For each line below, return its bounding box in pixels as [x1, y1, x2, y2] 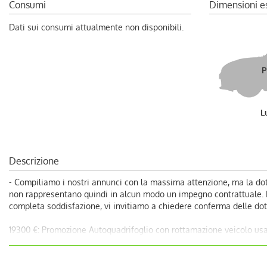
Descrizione [9, 155, 59, 167]
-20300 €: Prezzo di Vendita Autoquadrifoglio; [9, 249, 182, 259]
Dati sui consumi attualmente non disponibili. [9, 22, 184, 32]
